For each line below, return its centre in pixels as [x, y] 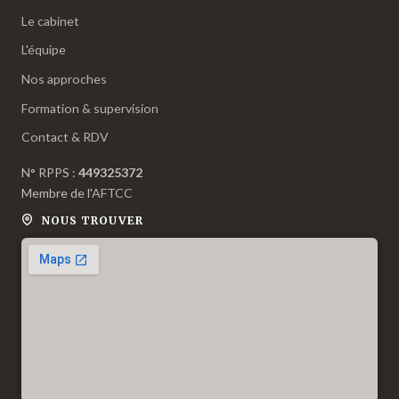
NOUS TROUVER [90, 221]
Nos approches [64, 78]
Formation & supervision [90, 108]
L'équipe [44, 50]
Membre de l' [57, 193]
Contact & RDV [65, 137]
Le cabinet [50, 20]
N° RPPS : [50, 173]
